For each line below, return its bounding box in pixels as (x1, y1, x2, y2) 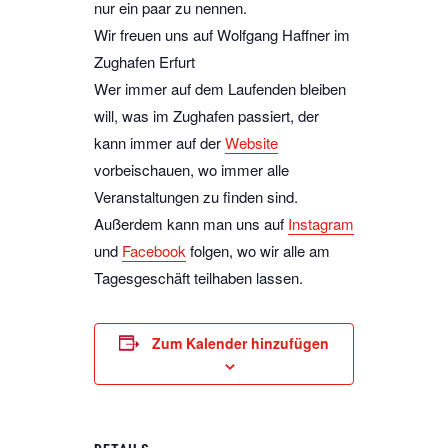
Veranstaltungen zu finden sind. (94, 185, 298, 207)
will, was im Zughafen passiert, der (94, 104, 319, 126)
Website (225, 131, 278, 153)
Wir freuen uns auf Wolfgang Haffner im (94, 23, 350, 45)
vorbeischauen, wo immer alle (94, 158, 289, 180)
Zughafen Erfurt (94, 50, 195, 72)
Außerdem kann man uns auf (94, 212, 288, 234)
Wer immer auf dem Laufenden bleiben (94, 77, 346, 99)
